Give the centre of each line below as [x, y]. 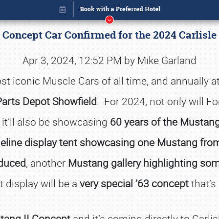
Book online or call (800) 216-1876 [109, 185]
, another [47, 163]
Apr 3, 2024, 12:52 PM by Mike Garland [109, 60]
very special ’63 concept [134, 183]
